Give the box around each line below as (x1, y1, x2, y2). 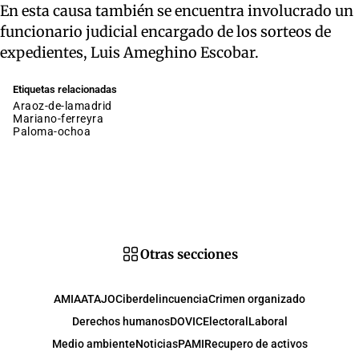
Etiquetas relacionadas (13, 83, 117, 95)
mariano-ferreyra (22, 111, 103, 125)
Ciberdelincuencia (115, 292, 208, 305)
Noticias (135, 337, 178, 350)
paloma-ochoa (20, 124, 91, 138)
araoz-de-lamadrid (20, 99, 112, 112)
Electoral (202, 314, 248, 328)
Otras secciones (140, 245, 238, 262)
